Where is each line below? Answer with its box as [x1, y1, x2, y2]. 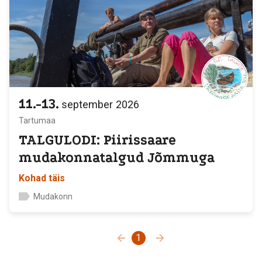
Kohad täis [19, 173, 65, 184]
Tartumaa [19, 116, 56, 125]
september [61, 98, 113, 111]
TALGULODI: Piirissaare [19, 132, 176, 148]
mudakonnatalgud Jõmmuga [19, 150, 215, 166]
